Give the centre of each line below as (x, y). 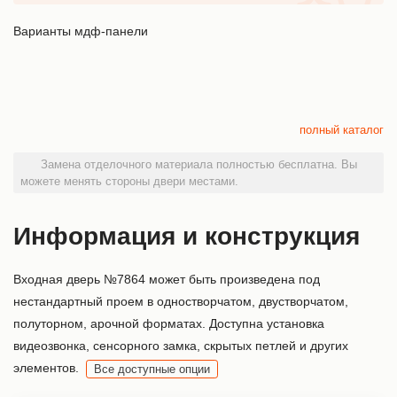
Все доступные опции (152, 370)
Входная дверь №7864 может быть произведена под (167, 280)
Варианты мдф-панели (81, 31)
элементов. (46, 368)
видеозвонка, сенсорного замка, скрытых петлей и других (181, 346)
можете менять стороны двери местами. (129, 182)
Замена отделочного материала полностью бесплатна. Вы (197, 165)
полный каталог (342, 130)
